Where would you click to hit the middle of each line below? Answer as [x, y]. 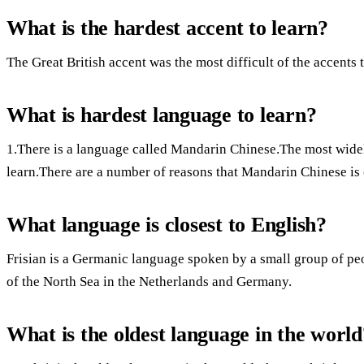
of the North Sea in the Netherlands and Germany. [149, 281]
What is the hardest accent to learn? [167, 28]
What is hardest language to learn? [162, 115]
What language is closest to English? [167, 224]
